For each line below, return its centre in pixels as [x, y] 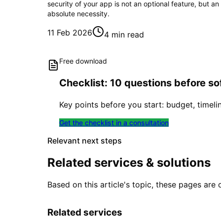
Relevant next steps [85, 141]
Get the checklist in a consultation [114, 123]
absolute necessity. [78, 14]
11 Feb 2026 [70, 33]
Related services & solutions [129, 163]
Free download [83, 61]
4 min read [124, 35]
